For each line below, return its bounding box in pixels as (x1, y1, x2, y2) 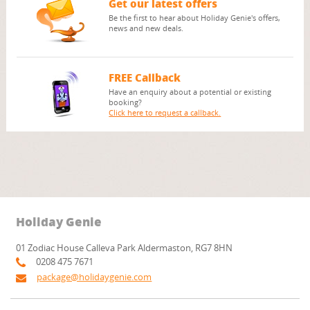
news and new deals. (109, 23, 184, 34)
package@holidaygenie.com (37, 271, 152, 283)
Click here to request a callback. (109, 107, 221, 118)
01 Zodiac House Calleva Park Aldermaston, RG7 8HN (16, 241, 233, 255)
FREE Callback (109, 70, 181, 86)
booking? (109, 97, 143, 108)
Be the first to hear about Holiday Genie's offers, (109, 12, 281, 24)
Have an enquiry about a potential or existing (109, 86, 272, 98)
